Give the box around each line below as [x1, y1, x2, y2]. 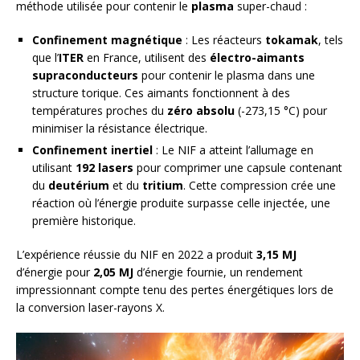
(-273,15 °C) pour [235, 103, 327, 119]
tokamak [265, 32, 318, 48]
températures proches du [32, 103, 167, 119]
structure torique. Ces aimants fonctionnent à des [32, 85, 290, 101]
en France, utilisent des [84, 50, 210, 66]
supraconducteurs [32, 67, 138, 84]
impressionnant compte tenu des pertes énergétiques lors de [16, 282, 333, 298]
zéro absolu [167, 103, 235, 119]
